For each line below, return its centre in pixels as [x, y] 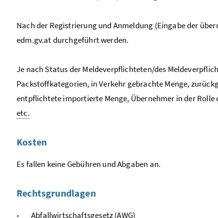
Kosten [32, 142]
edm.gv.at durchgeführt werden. [73, 40]
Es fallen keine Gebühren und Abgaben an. [89, 164]
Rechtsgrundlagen [56, 193]
